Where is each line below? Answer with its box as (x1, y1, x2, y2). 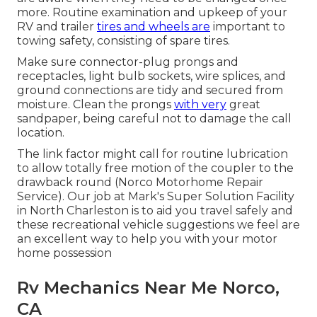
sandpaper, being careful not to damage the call (17, 111, 292, 125)
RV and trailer (17, 19, 97, 33)
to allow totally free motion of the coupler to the (17, 161, 294, 175)
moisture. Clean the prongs (17, 97, 174, 111)
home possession (17, 246, 112, 260)
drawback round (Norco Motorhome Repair (17, 175, 263, 189)
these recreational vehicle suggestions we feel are (17, 217, 300, 231)
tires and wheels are (97, 19, 210, 33)
